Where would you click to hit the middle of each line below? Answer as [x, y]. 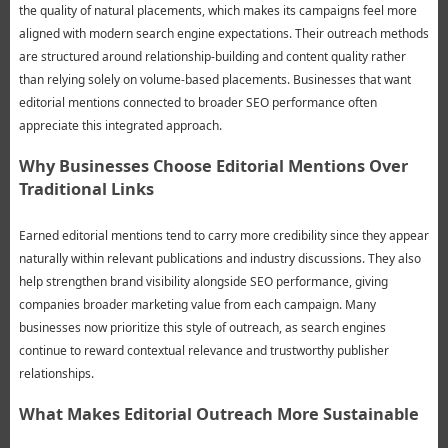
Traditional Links [86, 189]
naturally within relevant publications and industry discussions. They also [219, 259]
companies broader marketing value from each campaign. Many [197, 305]
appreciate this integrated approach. [120, 126]
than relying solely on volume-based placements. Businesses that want [214, 80]
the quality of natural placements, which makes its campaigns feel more [217, 11]
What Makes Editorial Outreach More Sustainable [218, 414]
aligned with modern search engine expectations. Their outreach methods [223, 34]
